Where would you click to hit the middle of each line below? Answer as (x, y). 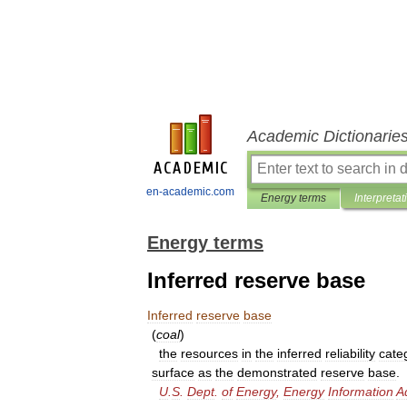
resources (209, 353)
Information (361, 392)
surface (173, 372)
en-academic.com (190, 192)
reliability (350, 353)
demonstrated (277, 372)
